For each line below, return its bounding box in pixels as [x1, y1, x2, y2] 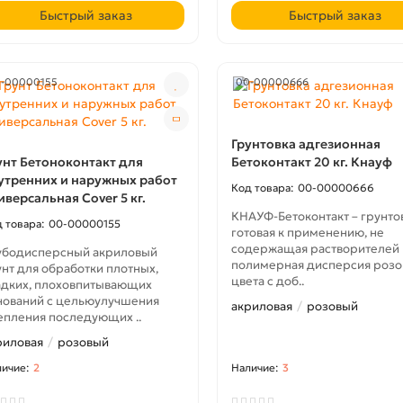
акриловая [230, 299, 292, 314]
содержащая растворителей [230, 241, 399, 256]
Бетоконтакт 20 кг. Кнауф [230, 154, 392, 170]
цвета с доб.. [230, 273, 304, 289]
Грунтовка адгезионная [230, 136, 381, 152]
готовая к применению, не [230, 225, 384, 240]
